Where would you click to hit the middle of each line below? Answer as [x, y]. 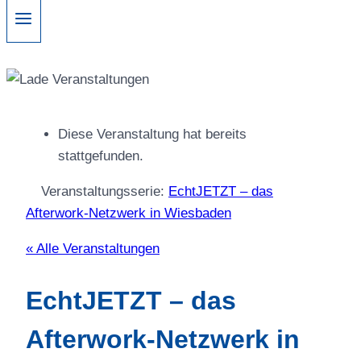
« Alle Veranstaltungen [93, 249]
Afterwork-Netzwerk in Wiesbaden [129, 214]
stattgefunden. [101, 156]
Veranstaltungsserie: [105, 192]
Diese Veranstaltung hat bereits [152, 135]
